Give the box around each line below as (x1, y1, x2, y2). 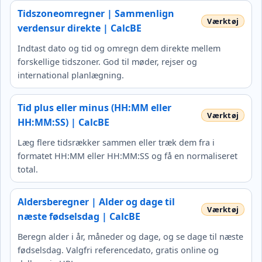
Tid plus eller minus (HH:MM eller (18, 101, 171, 114)
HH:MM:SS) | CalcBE (18, 115, 109, 129)
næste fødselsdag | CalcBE (18, 209, 140, 223)
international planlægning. (18, 69, 124, 81)
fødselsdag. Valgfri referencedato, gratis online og (18, 244, 219, 256)
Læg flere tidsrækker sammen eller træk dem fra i (18, 136, 215, 148)
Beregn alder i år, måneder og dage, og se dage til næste (18, 230, 243, 242)
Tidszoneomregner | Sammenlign (18, 6, 174, 20)
